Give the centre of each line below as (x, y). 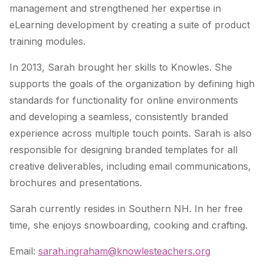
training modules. (47, 42)
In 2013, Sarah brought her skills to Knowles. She (121, 67)
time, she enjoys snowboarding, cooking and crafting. (128, 225)
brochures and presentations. (76, 183)
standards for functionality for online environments (124, 100)
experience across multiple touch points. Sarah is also (131, 133)
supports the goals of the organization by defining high (132, 84)
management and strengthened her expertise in (115, 9)
